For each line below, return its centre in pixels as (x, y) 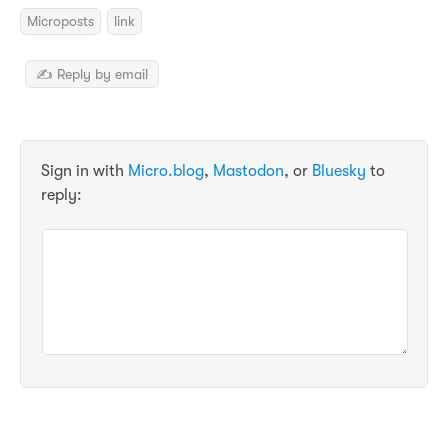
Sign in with (84, 170)
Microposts (60, 21)
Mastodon (248, 170)
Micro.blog (166, 170)
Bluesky (339, 170)
